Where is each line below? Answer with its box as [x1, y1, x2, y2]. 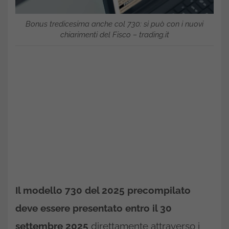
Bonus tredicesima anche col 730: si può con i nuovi [26, 19, 203, 29]
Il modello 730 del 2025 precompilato [15, 184, 191, 196]
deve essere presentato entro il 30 [15, 202, 172, 214]
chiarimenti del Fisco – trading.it [60, 30, 169, 39]
